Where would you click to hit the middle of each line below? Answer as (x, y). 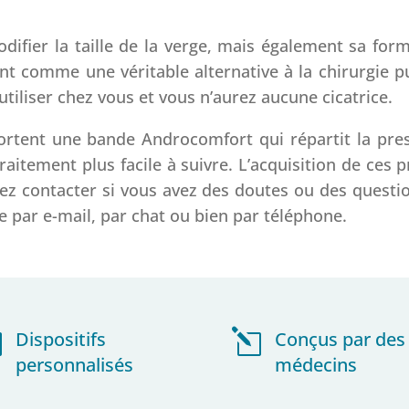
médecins (315, 364)
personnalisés (75, 364)
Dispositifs (61, 339)
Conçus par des (340, 339)
